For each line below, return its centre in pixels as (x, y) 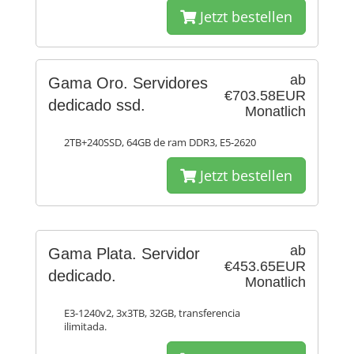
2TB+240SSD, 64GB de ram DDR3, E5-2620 (160, 143)
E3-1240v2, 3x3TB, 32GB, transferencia (152, 313)
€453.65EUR (265, 266)
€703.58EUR (265, 96)
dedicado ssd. (97, 105)
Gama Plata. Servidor (124, 254)
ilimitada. (85, 327)
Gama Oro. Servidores (128, 83)
